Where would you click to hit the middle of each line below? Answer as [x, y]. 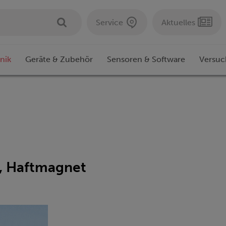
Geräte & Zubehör [59, 60]
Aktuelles [178, 22]
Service [109, 22]
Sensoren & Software [146, 60]
